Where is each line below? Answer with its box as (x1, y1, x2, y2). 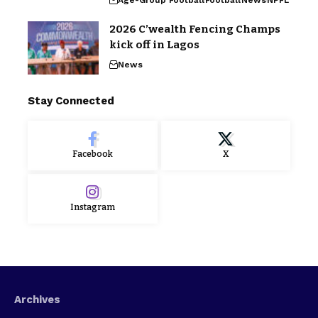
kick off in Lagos (109, 38, 199, 51)
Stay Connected (28, 94, 114, 107)
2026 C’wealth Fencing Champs (109, 22, 280, 35)
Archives (14, 292, 60, 306)
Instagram (70, 202, 115, 212)
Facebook (72, 148, 113, 159)
